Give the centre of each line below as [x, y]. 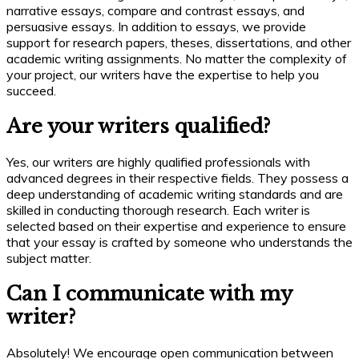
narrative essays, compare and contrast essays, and [155, 11]
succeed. [31, 91]
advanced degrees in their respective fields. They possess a [177, 178]
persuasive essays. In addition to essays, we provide [156, 27]
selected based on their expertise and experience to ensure [176, 226]
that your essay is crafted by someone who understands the [179, 242]
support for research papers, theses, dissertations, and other [179, 43]
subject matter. [49, 258]
